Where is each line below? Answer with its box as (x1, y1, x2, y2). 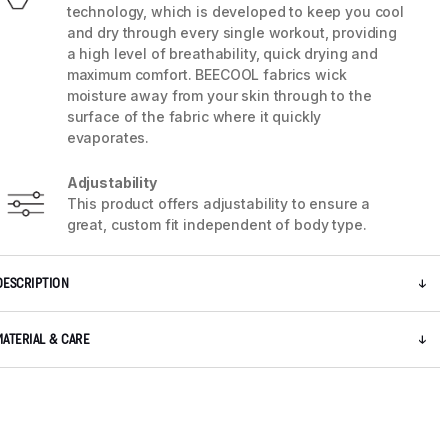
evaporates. (66, 129, 150, 147)
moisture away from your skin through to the (66, 87, 372, 105)
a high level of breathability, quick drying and (66, 45, 379, 63)
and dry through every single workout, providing (66, 24, 398, 42)
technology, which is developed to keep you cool (66, 3, 405, 21)
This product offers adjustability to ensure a (66, 195, 371, 213)
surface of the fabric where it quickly (66, 108, 322, 126)
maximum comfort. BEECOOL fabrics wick (66, 66, 347, 84)
